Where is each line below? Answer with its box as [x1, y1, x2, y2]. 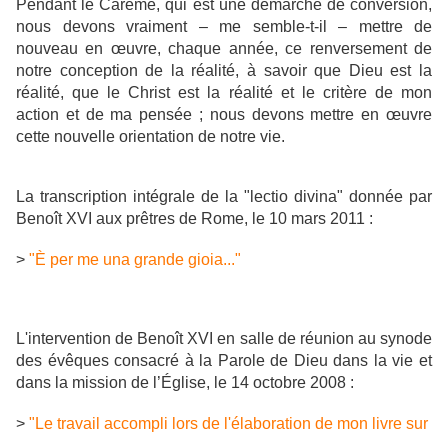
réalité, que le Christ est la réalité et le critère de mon [16, 84, 432, 102]
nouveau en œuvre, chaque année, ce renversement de [16, 40, 432, 58]
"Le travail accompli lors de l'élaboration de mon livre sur [29, 415, 428, 433]
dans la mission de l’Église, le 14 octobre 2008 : [16, 374, 354, 392]
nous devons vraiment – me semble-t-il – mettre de [16, 18, 432, 36]
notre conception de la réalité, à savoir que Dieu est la [16, 62, 432, 80]
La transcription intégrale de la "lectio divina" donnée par [16, 188, 432, 206]
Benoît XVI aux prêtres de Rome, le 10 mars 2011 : [16, 210, 373, 228]
